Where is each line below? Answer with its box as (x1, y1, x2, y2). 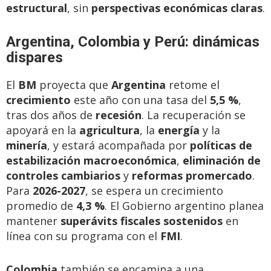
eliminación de (183, 153, 261, 168)
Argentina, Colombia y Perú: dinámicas (6, 33, 260, 50)
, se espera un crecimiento (85, 183, 223, 198)
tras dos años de (6, 108, 96, 122)
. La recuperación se (142, 108, 246, 122)
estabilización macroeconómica (6, 153, 177, 168)
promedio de (6, 198, 76, 213)
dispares (6, 49, 63, 66)
